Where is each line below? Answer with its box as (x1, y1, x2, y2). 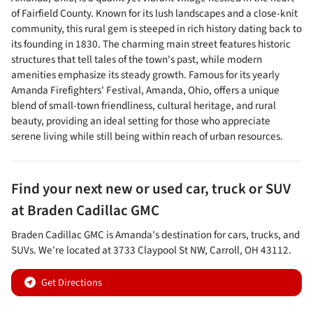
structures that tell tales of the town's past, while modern (11, 52, 262, 67)
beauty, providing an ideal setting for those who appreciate (11, 113, 270, 129)
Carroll (210, 242, 240, 258)
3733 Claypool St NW (113, 242, 205, 258)
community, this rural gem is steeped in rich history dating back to (11, 21, 302, 36)
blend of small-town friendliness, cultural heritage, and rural (11, 98, 276, 113)
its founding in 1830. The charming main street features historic (11, 36, 291, 52)
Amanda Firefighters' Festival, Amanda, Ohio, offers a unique (11, 82, 279, 98)
